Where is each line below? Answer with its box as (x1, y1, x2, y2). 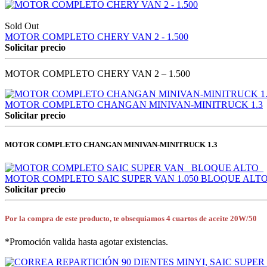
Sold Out (5, 20, 39, 31)
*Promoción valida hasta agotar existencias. (5, 237, 168, 247)
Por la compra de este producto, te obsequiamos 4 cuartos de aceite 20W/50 (5, 214, 257, 223)
